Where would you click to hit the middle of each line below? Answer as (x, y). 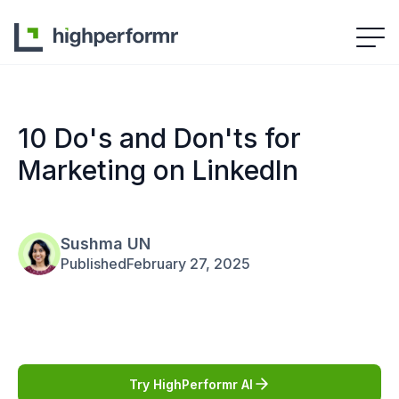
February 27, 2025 (188, 264)
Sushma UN (106, 244)
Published (94, 264)
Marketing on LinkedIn (158, 170)
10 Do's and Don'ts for (159, 138)
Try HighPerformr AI (191, 384)
